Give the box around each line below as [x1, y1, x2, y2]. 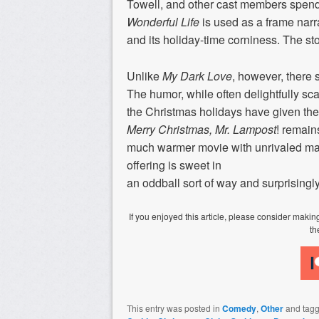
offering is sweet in [127, 156, 221, 173]
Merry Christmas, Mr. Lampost [127, 120, 276, 137]
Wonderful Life [127, 13, 199, 30]
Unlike [127, 67, 162, 84]
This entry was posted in [127, 301, 222, 314]
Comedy [222, 301, 256, 315]
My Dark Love [162, 67, 232, 84]
